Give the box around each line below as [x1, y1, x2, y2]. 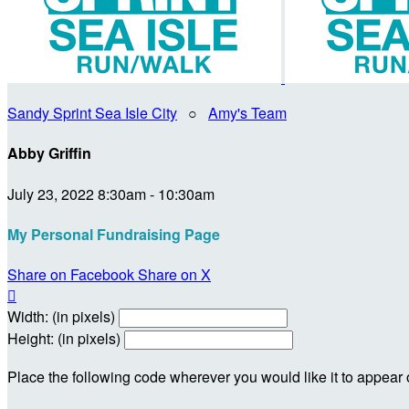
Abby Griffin [7, 142, 91, 164]
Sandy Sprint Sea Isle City [7, 102, 177, 123]
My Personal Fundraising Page [7, 223, 220, 245]
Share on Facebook [7, 264, 134, 286]
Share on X [138, 264, 211, 286]
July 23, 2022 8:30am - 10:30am [7, 183, 215, 204]
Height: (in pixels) [7, 328, 121, 350]
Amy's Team [208, 102, 287, 123]
